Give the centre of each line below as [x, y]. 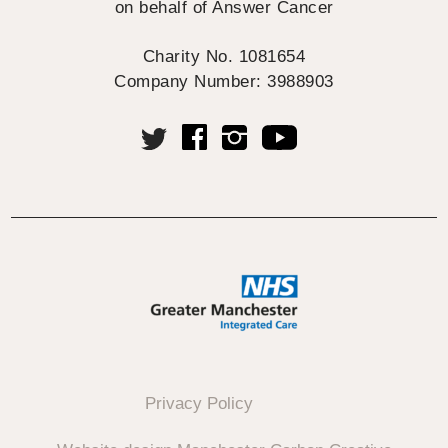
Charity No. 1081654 [224, 57]
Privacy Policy [199, 403]
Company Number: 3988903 [224, 82]
